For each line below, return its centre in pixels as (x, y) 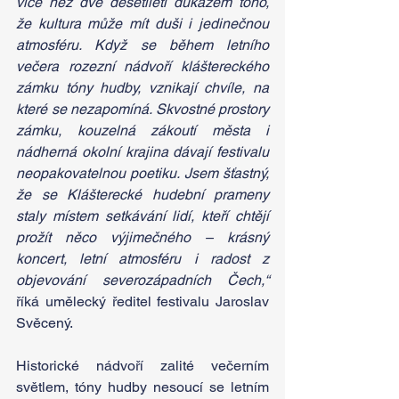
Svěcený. (45, 323)
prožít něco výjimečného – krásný (142, 238)
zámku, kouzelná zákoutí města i (142, 131)
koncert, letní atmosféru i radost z (142, 259)
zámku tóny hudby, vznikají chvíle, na (142, 88)
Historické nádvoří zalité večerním (142, 366)
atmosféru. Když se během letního (142, 45)
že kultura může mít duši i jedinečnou (142, 24)
